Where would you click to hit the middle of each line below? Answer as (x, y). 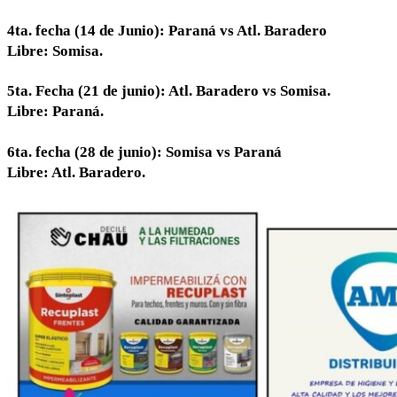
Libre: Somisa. (55, 51)
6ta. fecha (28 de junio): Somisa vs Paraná (144, 152)
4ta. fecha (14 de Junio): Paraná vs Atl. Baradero (167, 30)
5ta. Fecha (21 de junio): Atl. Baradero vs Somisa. (169, 91)
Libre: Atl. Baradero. (76, 172)
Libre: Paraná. (55, 112)
